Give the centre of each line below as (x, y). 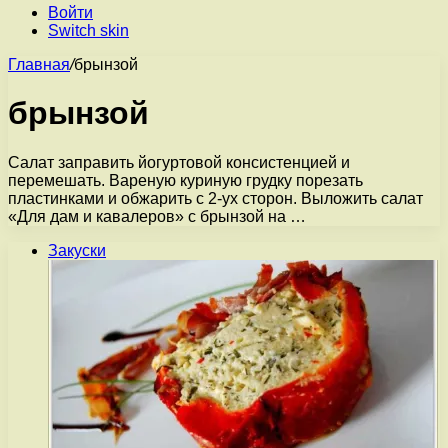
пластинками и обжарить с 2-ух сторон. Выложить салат (215, 198)
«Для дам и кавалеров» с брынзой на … (157, 216)
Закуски (77, 250)
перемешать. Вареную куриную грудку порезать (185, 180)
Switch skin (88, 30)
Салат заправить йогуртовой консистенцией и (179, 162)
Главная (39, 64)
